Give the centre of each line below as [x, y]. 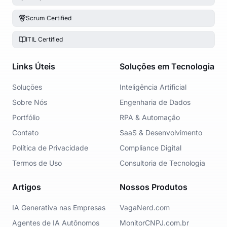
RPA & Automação [150, 117]
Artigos [27, 187]
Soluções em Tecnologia [167, 66]
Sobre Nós [30, 102]
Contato [25, 133]
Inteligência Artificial [153, 87]
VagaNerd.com [145, 207]
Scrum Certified [49, 18]
